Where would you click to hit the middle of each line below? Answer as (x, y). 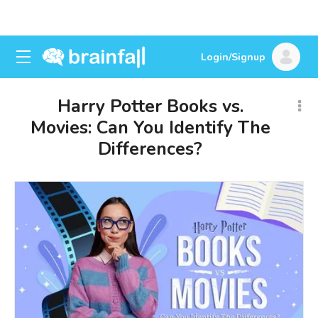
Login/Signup (233, 57)
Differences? (150, 149)
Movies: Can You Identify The (150, 128)
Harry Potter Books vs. (150, 106)
